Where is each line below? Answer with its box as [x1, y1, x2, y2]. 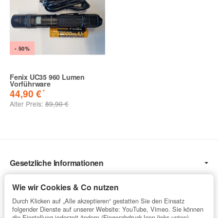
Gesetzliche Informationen [10, 157, 104, 169]
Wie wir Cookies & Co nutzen [12, 182, 119, 193]
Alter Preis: [10, 99, 45, 109]
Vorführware [10, 79, 51, 89]
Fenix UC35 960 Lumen [10, 72, 85, 82]
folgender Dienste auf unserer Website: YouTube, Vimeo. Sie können [12, 204, 203, 214]
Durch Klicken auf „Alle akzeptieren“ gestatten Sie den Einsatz [12, 196, 184, 206]
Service [10, 188, 37, 200]
